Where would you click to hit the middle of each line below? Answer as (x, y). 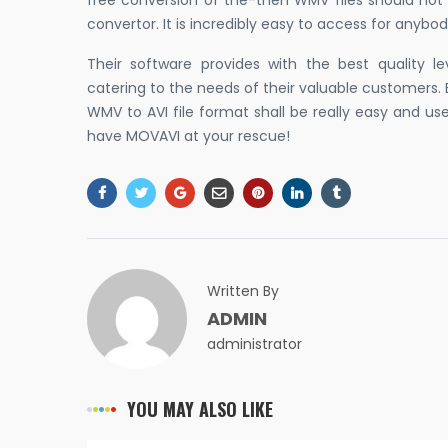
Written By (243, 291)
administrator (254, 344)
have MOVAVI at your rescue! (188, 136)
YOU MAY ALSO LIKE (200, 409)
